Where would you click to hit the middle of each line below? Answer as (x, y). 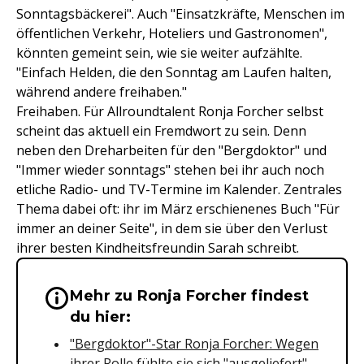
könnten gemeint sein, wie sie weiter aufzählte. (159, 53)
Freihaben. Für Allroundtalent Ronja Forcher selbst (170, 111)
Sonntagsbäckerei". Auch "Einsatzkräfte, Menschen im (180, 14)
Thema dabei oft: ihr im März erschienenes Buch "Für (178, 209)
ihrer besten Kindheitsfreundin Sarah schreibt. (158, 248)
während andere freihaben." (102, 92)
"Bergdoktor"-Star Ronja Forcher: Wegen (194, 344)
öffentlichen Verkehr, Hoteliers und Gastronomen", (172, 33)
